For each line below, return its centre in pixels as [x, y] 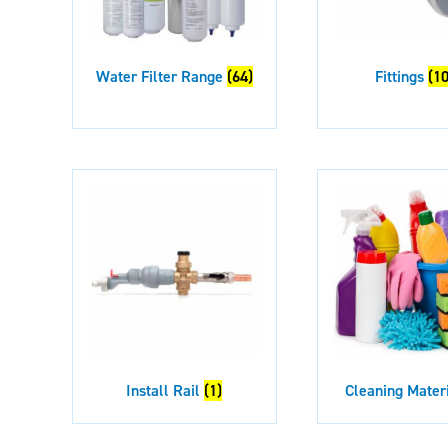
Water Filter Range [161, 76]
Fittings [402, 76]
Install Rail [165, 390]
